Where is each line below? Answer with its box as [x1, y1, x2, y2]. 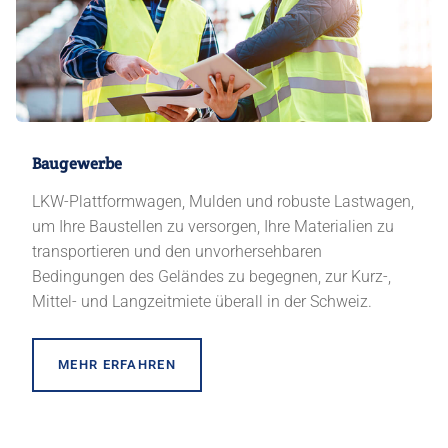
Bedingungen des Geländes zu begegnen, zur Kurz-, [32, 266, 391, 286]
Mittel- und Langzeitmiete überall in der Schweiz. [32, 291, 372, 311]
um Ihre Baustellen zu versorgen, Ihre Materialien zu [32, 216, 394, 236]
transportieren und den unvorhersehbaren [32, 241, 322, 261]
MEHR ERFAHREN [58, 356, 176, 372]
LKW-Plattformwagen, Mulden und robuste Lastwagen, [32, 191, 414, 211]
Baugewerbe [32, 152, 123, 174]
